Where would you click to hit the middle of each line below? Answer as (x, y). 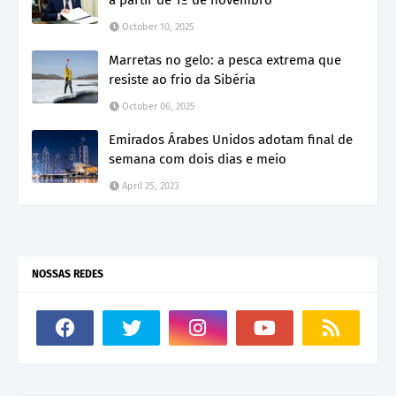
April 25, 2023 (150, 186)
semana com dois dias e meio (198, 159)
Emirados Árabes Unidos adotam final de (231, 139)
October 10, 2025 (158, 27)
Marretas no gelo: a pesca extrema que (225, 60)
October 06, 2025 (159, 106)
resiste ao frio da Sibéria (182, 79)
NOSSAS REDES (68, 274)
